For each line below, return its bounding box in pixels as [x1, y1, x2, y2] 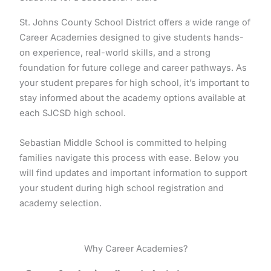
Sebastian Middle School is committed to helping [19, 137, 227, 148]
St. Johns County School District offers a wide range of [19, 17, 251, 28]
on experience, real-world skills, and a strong [19, 47, 211, 59]
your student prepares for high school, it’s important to [19, 77, 250, 89]
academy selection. [19, 197, 102, 209]
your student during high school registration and [19, 182, 224, 194]
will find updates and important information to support [19, 167, 248, 178]
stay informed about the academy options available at [19, 93, 246, 104]
